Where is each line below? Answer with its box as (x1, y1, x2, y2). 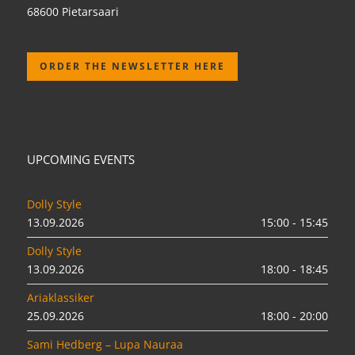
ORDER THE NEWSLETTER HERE (40, 59, 225, 74)
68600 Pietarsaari (27, 4, 119, 20)
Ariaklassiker (27, 290, 94, 306)
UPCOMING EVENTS (27, 151, 135, 168)
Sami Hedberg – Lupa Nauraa (27, 337, 183, 353)
